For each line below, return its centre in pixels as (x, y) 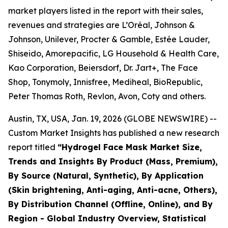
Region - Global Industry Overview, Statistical (107, 218)
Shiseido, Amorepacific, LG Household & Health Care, (113, 53)
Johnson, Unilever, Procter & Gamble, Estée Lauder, (109, 39)
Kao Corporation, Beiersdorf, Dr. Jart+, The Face (103, 68)
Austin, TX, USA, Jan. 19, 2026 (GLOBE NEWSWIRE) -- (112, 119)
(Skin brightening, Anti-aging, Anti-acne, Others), (113, 190)
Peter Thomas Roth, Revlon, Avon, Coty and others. (107, 96)
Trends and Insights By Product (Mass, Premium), (113, 161)
